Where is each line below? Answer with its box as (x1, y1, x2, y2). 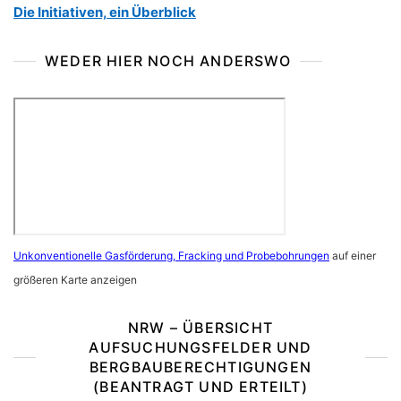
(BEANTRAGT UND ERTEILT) (93, 378, 308, 396)
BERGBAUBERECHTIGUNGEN (89, 358, 312, 376)
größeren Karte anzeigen (13, 273, 137, 286)
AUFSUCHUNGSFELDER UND (89, 338, 312, 356)
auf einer (329, 249, 376, 262)
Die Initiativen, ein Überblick (13, 4, 196, 21)
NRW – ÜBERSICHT (128, 319, 273, 337)
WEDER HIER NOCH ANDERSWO (45, 52, 291, 70)
